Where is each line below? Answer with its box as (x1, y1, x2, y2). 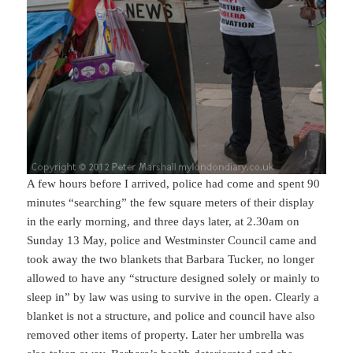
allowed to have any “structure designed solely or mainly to (27, 271, 321, 284)
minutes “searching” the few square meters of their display (27, 195, 315, 209)
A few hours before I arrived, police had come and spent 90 (27, 176, 321, 190)
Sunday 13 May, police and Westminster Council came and (27, 233, 318, 247)
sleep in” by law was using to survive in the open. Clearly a (27, 290, 320, 303)
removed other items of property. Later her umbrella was (27, 328, 305, 341)
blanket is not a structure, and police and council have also (27, 309, 316, 322)
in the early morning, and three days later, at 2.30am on (27, 214, 300, 228)
